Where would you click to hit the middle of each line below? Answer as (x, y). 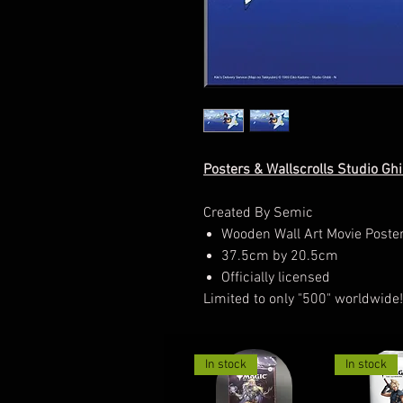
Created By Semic (258, 213)
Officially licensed (278, 278)
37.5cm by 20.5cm (280, 256)
